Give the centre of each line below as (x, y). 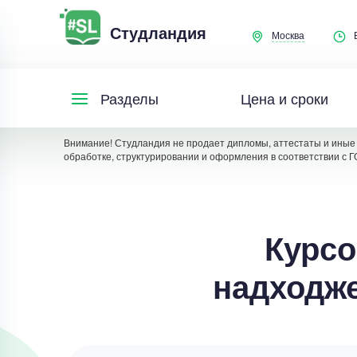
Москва (288, 35)
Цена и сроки (284, 98)
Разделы (129, 98)
